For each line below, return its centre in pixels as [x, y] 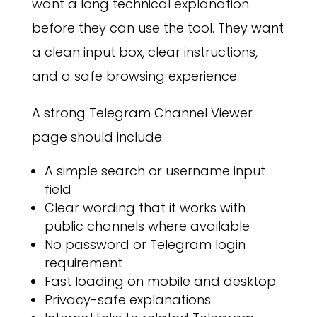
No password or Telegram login [145, 245]
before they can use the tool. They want [157, 28]
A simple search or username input [155, 171]
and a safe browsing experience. [135, 76]
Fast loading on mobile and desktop [160, 282]
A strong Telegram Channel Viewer [142, 113]
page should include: [98, 137]
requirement [83, 263]
